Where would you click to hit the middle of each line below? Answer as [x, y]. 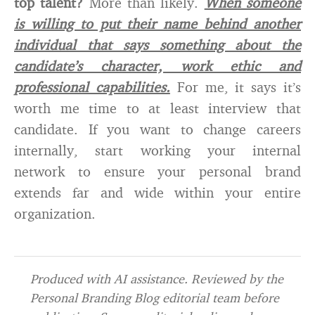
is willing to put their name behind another [157, 24]
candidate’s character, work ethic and [157, 66]
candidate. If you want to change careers [157, 129]
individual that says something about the [157, 45]
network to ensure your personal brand [157, 171]
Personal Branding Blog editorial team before [154, 297]
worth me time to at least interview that [157, 108]
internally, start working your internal [157, 150]
